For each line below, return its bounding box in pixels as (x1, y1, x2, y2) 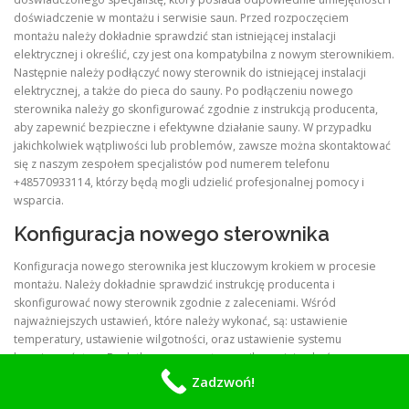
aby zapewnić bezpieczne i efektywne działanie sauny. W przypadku (14, 119, 372, 135)
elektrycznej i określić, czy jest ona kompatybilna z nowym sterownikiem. (14, 46, 394, 62)
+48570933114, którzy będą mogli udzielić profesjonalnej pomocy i (14, 173, 364, 190)
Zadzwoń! (191, 372, 255, 391)
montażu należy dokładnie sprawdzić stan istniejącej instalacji (14, 27, 336, 44)
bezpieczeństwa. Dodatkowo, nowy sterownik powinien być (14, 349, 330, 365)
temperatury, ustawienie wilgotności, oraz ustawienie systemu (14, 330, 341, 347)
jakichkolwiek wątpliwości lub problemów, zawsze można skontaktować (14, 137, 391, 153)
